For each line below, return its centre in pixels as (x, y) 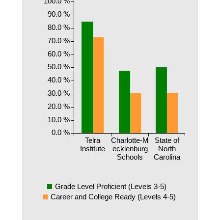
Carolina (167, 157)
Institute (93, 149)
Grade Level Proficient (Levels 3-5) (111, 186)
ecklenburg (130, 149)
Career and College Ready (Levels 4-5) (113, 197)
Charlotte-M (130, 140)
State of (167, 140)
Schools (130, 157)
